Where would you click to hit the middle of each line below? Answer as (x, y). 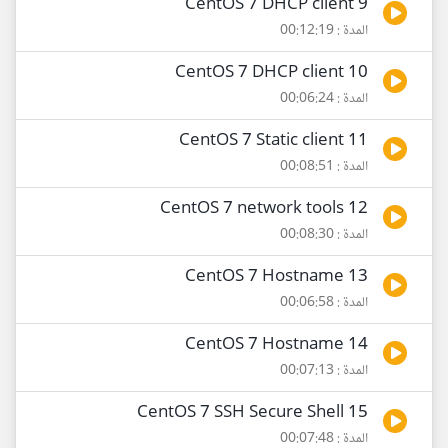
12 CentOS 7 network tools (358, 209)
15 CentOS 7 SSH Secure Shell (358, 413)
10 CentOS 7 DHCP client (358, 73)
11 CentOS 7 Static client (358, 141)
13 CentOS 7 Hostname (358, 277)
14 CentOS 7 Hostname (358, 345)
